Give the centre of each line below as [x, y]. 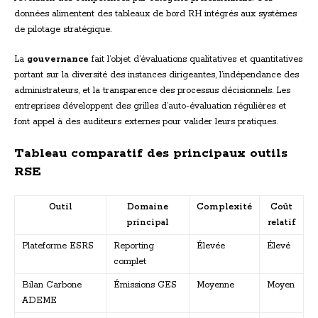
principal [148, 223]
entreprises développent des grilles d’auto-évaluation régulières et [150, 106]
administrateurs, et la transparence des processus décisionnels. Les [152, 91]
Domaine [148, 207]
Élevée [211, 246]
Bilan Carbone [52, 285]
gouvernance [58, 60]
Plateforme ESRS [58, 246]
